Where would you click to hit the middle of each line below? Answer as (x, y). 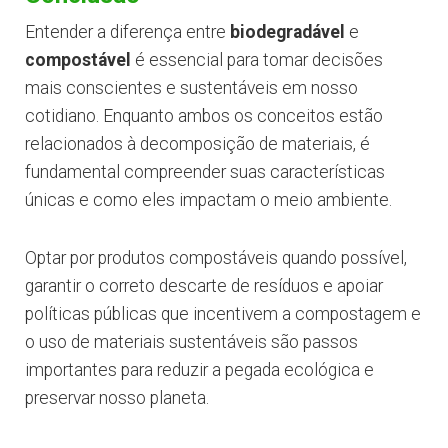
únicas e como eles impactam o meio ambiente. (208, 200)
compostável (78, 60)
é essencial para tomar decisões (257, 60)
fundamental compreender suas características (205, 172)
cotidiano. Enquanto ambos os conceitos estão (204, 116)
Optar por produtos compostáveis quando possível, (216, 258)
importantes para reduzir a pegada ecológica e (199, 370)
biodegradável (287, 32)
